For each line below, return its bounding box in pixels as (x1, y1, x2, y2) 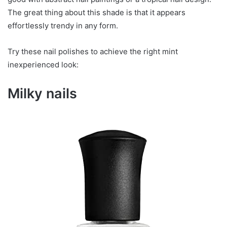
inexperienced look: (8, 59, 79, 69)
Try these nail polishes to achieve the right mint (8, 46, 178, 56)
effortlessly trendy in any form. (8, 20, 118, 30)
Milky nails (8, 85, 77, 102)
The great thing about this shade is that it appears (8, 7, 185, 17)
